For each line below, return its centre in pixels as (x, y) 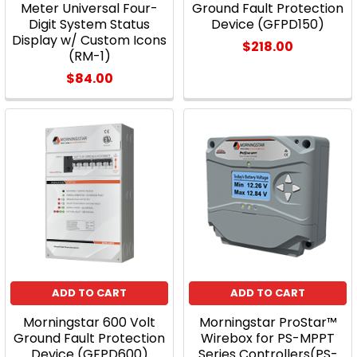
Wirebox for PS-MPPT (268, 338)
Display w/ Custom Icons (89, 40)
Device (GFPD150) (268, 24)
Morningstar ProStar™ (268, 322)
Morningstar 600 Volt (89, 322)
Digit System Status (89, 24)
